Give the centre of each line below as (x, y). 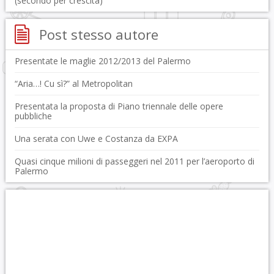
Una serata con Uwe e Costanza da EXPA (96, 139)
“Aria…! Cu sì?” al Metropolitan (73, 83)
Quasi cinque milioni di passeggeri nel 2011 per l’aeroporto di (134, 161)
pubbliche (33, 116)
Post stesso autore (98, 34)
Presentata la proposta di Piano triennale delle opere (119, 106)
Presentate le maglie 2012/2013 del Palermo (102, 61)
